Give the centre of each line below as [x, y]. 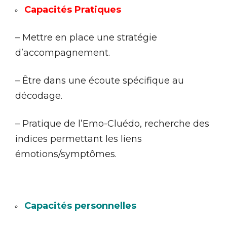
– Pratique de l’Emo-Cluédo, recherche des [112, 123]
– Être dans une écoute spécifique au [100, 80]
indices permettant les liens [79, 139]
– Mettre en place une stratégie [86, 37]
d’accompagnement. [63, 52]
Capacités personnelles [80, 205]
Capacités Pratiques [73, 9]
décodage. [39, 96]
